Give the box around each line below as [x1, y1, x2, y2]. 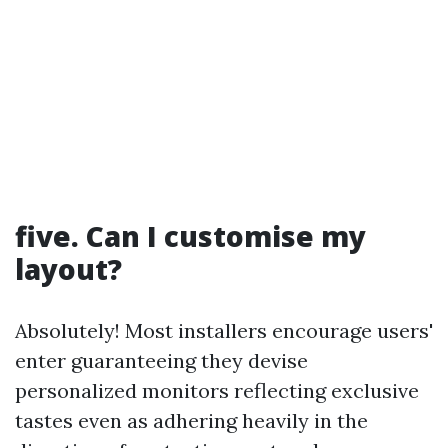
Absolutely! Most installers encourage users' [15, 318, 433, 344]
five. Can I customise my [15, 217, 366, 256]
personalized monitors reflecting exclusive [15, 378, 419, 404]
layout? [15, 250, 122, 289]
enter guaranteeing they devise [15, 348, 308, 374]
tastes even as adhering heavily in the [15, 408, 368, 434]
